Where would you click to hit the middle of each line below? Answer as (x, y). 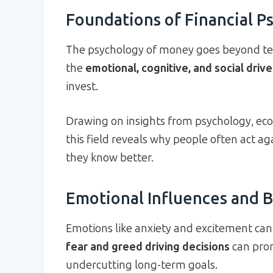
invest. (82, 86)
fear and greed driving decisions (148, 246)
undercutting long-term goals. (142, 265)
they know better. (110, 158)
